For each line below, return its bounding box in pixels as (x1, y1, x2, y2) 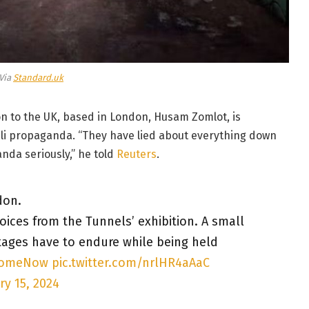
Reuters (116, 148, 157, 161)
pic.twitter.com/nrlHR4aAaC (51, 255, 210, 270)
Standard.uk (13, 72, 63, 83)
